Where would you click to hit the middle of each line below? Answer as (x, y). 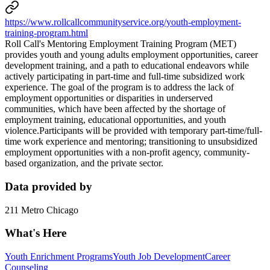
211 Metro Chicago (42, 210)
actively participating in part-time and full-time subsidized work (125, 77)
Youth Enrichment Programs (59, 257)
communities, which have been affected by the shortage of (115, 109)
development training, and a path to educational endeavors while (127, 66)
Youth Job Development (159, 257)
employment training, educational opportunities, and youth (115, 120)
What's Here (36, 233)
